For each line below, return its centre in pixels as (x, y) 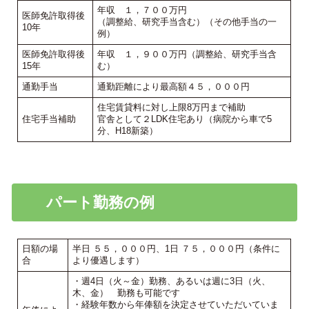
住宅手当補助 (49, 119)
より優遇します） (109, 260)
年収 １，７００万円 (142, 10)
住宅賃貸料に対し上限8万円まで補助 (172, 107)
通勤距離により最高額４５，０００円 (174, 86)
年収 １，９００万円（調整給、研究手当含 (187, 54)
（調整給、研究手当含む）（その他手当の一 (187, 21)
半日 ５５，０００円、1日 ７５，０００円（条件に (177, 248)
